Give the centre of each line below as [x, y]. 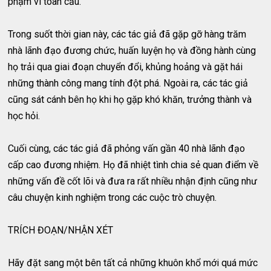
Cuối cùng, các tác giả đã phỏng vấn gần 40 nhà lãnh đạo [127, 148]
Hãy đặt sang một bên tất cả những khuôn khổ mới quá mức [133, 263]
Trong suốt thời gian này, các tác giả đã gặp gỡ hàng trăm [127, 34]
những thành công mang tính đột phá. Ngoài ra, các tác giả [128, 83]
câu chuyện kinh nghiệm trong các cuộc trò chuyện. [113, 197]
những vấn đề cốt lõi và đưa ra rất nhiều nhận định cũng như [133, 181]
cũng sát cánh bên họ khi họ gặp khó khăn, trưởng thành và [130, 99]
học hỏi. [24, 116]
